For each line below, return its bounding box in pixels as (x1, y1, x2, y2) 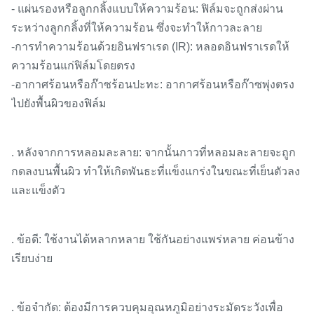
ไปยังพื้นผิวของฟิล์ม (11, 97, 107, 110)
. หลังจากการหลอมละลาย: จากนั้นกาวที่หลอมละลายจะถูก (11, 146, 296, 159)
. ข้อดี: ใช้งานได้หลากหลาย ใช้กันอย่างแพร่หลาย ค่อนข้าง (11, 233, 294, 246)
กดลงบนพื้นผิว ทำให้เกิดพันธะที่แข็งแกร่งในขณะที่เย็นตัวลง (11, 165, 300, 178)
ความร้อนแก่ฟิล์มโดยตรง (11, 60, 135, 72)
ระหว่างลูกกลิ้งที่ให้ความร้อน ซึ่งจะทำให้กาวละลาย (11, 22, 262, 34)
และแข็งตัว (11, 184, 65, 197)
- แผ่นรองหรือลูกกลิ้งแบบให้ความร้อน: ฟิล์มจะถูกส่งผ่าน (11, 3, 283, 15)
